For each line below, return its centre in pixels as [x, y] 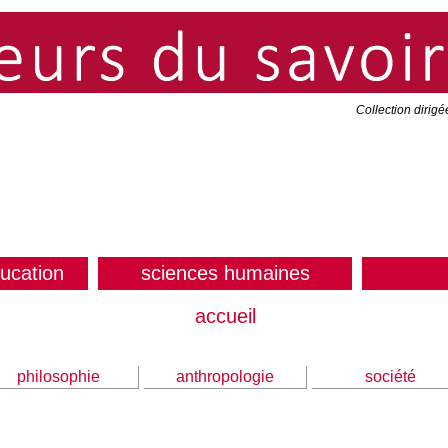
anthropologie [225, 376]
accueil [225, 316]
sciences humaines [225, 273]
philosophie [58, 376]
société [390, 376]
